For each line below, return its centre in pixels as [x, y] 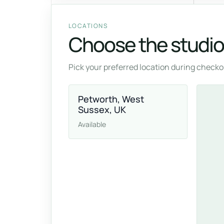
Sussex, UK [102, 109]
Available [92, 124]
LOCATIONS [88, 26]
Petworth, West [111, 99]
